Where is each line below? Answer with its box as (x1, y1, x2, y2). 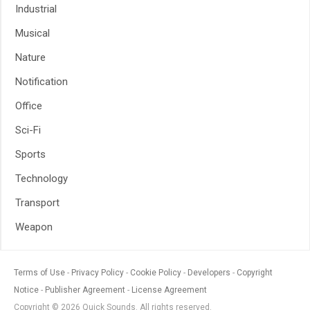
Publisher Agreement (45, 285, 125, 295)
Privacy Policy (71, 268, 124, 277)
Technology (15, 172, 68, 185)
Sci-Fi (15, 124, 41, 136)
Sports (15, 148, 46, 161)
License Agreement (131, 285, 207, 295)
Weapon (15, 221, 53, 233)
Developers (188, 268, 230, 277)
